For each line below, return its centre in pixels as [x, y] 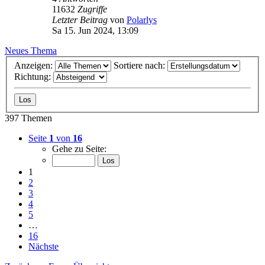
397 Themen [28, 118]
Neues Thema [31, 50]
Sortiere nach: [140, 66]
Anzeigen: [35, 66]
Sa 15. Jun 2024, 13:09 [95, 30]
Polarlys [142, 20]
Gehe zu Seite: [79, 149]
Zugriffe [92, 9]
